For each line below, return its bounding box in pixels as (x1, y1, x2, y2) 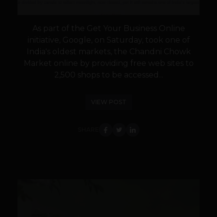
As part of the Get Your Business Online (32, 24, 185, 33)
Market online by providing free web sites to (23, 59, 194, 68)
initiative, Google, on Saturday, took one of (27, 35, 190, 45)
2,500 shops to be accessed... (54, 70, 163, 80)
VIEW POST (91, 98, 126, 106)
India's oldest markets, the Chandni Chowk (26, 47, 191, 57)
